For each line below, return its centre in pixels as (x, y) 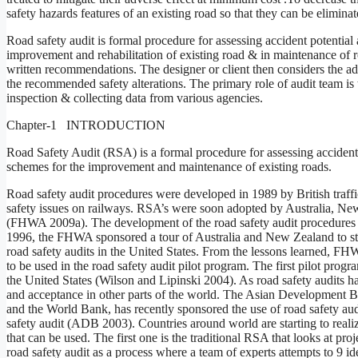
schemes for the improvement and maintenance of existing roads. (169, 166)
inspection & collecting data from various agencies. (135, 97)
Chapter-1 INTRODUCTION (86, 125)
